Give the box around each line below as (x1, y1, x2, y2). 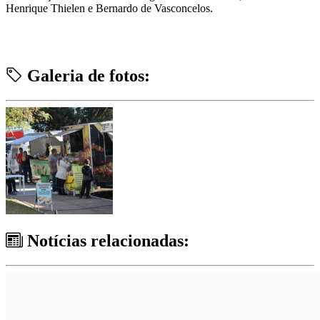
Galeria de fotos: (23, 66, 150, 85)
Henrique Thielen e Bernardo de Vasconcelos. (6, 1, 213, 14)
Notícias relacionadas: (23, 231, 189, 250)
